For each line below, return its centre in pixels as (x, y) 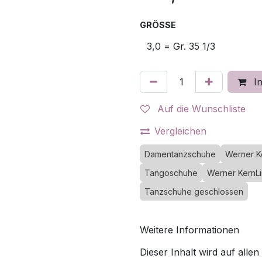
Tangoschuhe (171, 173)
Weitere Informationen (189, 230)
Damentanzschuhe (180, 154)
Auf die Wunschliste (201, 109)
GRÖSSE (155, 25)
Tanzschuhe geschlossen (194, 192)
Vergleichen (180, 131)
